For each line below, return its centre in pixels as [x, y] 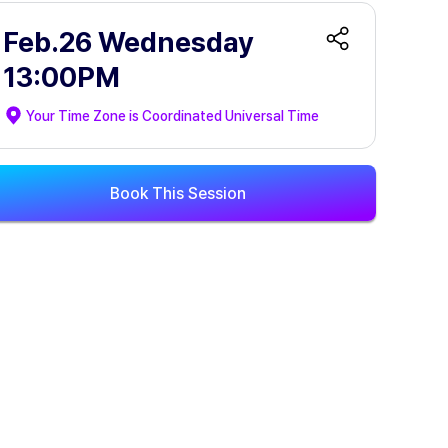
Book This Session [178, 193]
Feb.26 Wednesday [128, 42]
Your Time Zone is [84, 115]
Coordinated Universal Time [230, 115]
